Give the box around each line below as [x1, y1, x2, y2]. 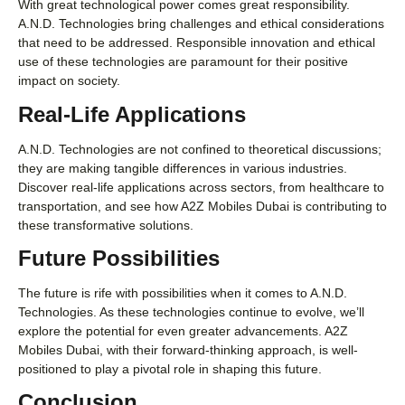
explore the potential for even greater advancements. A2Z [18, 323, 348, 338]
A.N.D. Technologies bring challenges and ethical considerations [18, 16, 384, 32]
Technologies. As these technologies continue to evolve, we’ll [18, 304, 364, 319]
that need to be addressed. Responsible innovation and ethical [18, 35, 375, 51]
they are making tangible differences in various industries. [18, 160, 347, 175]
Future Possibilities [18, 245, 220, 270]
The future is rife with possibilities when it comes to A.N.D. [18, 285, 347, 300]
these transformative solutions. [18, 217, 193, 232]
